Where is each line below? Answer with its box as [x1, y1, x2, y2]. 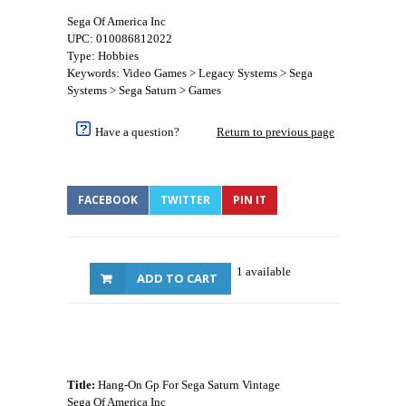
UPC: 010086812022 [67, 32, 172, 45]
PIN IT [233, 192, 266, 208]
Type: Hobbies [67, 49, 139, 63]
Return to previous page [217, 125, 334, 139]
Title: [67, 378, 95, 391]
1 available [237, 265, 291, 278]
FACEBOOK [78, 192, 138, 208]
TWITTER [160, 192, 210, 208]
